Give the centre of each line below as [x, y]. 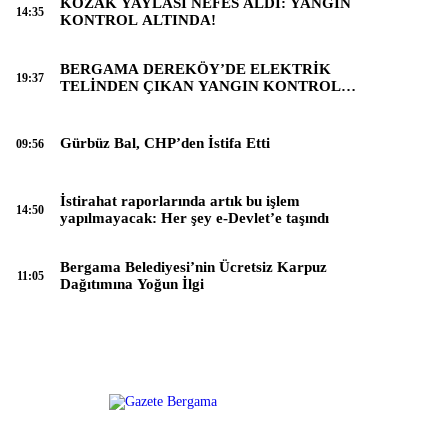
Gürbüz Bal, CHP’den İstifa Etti [165, 143]
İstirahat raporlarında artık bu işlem [180, 200]
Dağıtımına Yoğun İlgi [132, 283]
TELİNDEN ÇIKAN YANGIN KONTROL [200, 85]
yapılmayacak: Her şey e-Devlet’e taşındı [194, 217]
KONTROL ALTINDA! [138, 19]
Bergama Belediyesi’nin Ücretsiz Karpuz [193, 266]
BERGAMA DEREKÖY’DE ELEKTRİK [195, 68]
